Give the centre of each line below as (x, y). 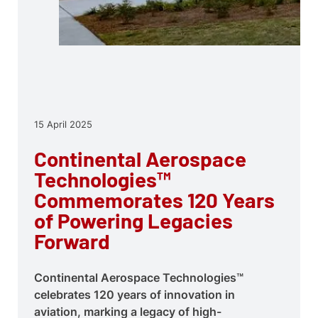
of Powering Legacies (133, 221)
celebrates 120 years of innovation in (134, 294)
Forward (72, 241)
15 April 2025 (63, 125)
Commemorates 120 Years (154, 200)
